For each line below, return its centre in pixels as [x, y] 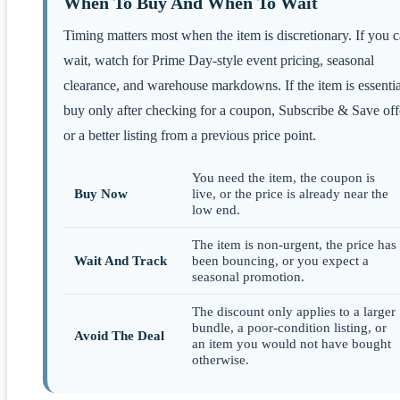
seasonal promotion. [248, 276]
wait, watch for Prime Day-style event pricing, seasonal [219, 60]
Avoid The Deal [119, 335]
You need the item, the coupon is [283, 177]
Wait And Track [121, 260]
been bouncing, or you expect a [280, 260]
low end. [216, 209]
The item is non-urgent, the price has [294, 244]
